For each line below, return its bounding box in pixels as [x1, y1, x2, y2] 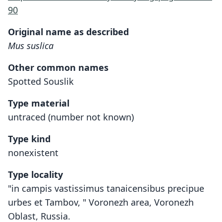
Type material [8, 97, 69, 109]
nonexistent [8, 147, 58, 159]
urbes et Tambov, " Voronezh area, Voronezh [8, 196, 194, 208]
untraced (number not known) [8, 111, 134, 123]
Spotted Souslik [8, 75, 74, 87]
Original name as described [8, 26, 129, 38]
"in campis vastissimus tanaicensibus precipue [8, 182, 204, 194]
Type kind [8, 133, 51, 145]
